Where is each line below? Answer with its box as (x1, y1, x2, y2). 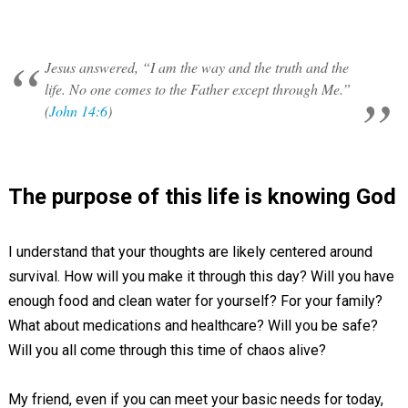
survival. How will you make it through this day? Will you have (7, 268, 394, 285)
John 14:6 (48, 101, 107, 120)
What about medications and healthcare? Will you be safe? (7, 317, 378, 334)
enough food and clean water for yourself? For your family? (7, 292, 382, 310)
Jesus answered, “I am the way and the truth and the (44, 57, 349, 76)
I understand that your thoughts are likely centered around (7, 243, 372, 260)
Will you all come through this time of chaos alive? (7, 342, 326, 359)
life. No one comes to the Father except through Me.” (44, 79, 355, 98)
